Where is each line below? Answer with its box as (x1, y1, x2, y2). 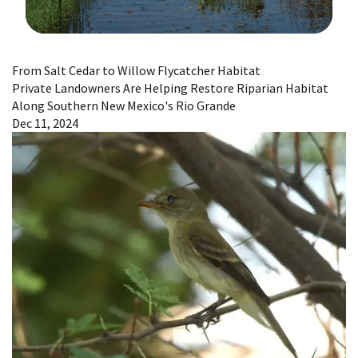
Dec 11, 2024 (12, 114, 78, 131)
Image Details (34, 38, 98, 53)
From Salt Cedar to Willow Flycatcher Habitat (12, 62, 261, 78)
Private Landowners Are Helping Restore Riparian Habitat (12, 79, 328, 96)
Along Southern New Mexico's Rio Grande (12, 97, 236, 113)
